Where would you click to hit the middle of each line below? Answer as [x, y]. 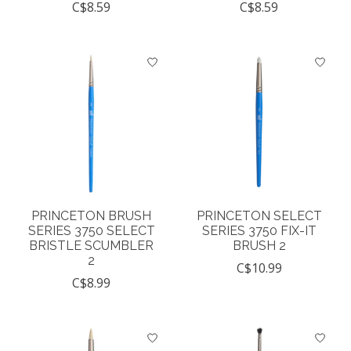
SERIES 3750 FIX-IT [259, 231]
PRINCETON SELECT [259, 216]
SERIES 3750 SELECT [91, 231]
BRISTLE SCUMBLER [92, 246]
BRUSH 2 [259, 246]
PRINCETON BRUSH [92, 216]
